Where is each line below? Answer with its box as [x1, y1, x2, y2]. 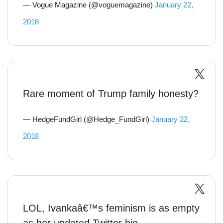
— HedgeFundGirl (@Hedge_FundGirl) [23, 115, 151, 123]
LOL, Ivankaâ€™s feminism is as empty [23, 203, 200, 214]
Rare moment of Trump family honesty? [23, 88, 199, 99]
